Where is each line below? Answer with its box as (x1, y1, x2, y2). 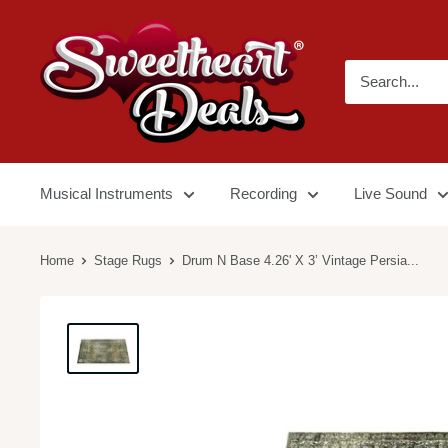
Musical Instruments (40, 185, 173, 202)
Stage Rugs (94, 253, 162, 268)
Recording (230, 185, 297, 202)
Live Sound (354, 185, 427, 202)
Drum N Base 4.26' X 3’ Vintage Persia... (182, 253, 419, 268)
